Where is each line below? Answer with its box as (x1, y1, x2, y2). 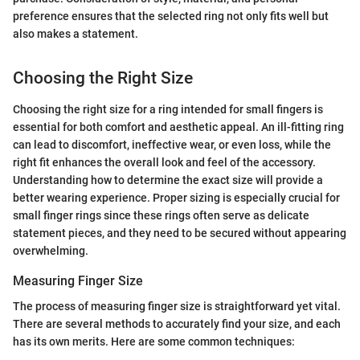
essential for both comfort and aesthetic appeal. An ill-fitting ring (13, 120, 344, 133)
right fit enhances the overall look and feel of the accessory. (13, 155, 316, 169)
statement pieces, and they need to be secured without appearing (13, 226, 346, 239)
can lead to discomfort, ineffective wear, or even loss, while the (13, 137, 331, 151)
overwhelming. (13, 243, 88, 257)
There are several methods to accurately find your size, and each (13, 317, 341, 331)
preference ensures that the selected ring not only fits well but (13, 10, 329, 23)
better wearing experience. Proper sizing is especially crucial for (13, 190, 340, 204)
